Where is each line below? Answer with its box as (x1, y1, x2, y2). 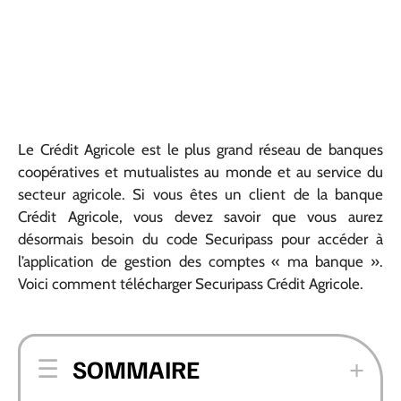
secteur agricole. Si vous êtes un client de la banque (18, 185, 383, 203)
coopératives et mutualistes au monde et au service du (18, 163, 383, 181)
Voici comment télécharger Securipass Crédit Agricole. (18, 275, 363, 293)
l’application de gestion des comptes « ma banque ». (18, 252, 383, 270)
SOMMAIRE (73, 352, 200, 384)
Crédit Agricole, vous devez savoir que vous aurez (18, 208, 383, 226)
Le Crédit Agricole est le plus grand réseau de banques (18, 141, 383, 158)
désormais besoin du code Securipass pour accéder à (18, 230, 383, 248)
